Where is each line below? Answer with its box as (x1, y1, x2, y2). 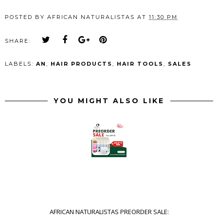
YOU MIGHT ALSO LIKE (54, 96, 164, 106)
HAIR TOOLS (117, 60, 163, 68)
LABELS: (5, 60, 36, 68)
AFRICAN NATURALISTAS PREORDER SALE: (49, 207, 169, 217)
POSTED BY (5, 14, 47, 21)
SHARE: (5, 37, 31, 45)
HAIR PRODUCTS (51, 60, 112, 68)
